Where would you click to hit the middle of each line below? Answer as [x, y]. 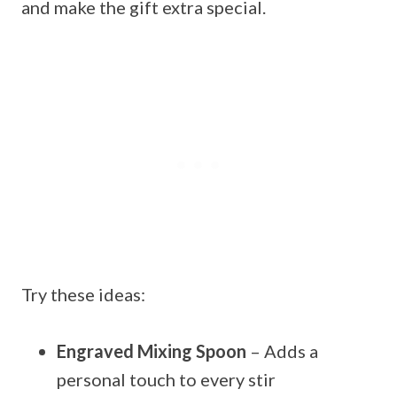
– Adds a [282, 351]
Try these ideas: [83, 295]
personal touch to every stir [166, 380]
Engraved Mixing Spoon [152, 351]
